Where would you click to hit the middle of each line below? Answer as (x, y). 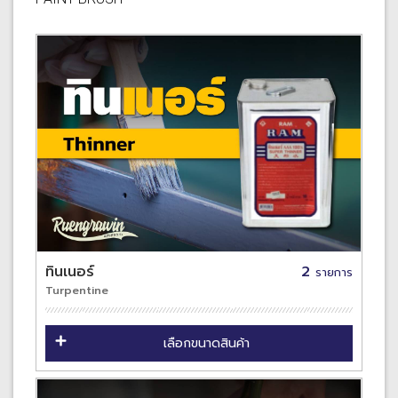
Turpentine (77, 290)
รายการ (334, 272)
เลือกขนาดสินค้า (207, 343)
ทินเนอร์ (70, 271)
